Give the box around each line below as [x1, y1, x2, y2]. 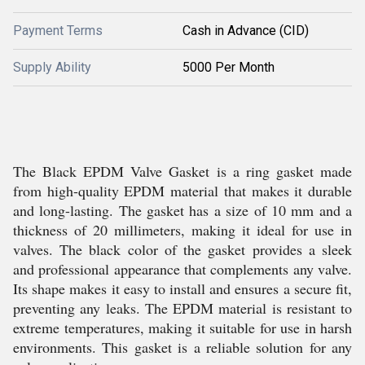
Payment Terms [13, 23, 103, 38]
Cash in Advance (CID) [182, 23, 309, 38]
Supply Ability [13, 59, 91, 75]
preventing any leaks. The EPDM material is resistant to [13, 298, 352, 318]
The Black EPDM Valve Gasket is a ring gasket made [13, 161, 352, 181]
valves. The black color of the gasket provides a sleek [13, 240, 352, 259]
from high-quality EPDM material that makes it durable [13, 181, 352, 200]
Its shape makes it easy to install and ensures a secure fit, [13, 279, 352, 298]
